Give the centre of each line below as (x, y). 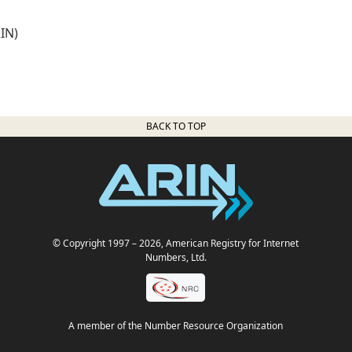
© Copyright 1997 (92, 243)
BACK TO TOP (176, 126)
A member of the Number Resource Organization (176, 326)
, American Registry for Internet (230, 243)
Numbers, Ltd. (176, 257)
